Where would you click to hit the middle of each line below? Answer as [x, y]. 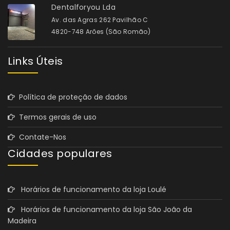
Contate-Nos [41, 137]
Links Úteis [35, 61]
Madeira [22, 221]
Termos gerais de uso [56, 117]
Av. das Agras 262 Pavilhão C [100, 20]
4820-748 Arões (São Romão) [101, 32]
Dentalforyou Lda [83, 7]
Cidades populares [60, 154]
